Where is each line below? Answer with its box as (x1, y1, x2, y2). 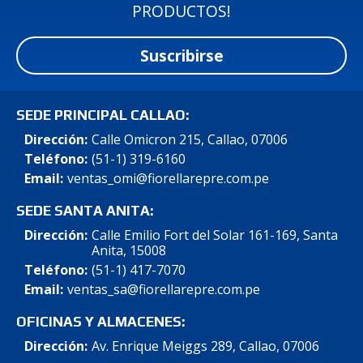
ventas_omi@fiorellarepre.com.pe (66, 169, 269, 187)
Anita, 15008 (91, 241, 166, 259)
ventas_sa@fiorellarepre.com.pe (66, 280, 260, 298)
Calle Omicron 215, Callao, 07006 (91, 130, 288, 148)
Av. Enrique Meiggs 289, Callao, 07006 (91, 336, 319, 355)
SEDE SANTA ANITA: (16, 202, 153, 219)
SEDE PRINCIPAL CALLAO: (16, 106, 189, 123)
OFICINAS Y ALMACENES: (16, 313, 185, 330)
